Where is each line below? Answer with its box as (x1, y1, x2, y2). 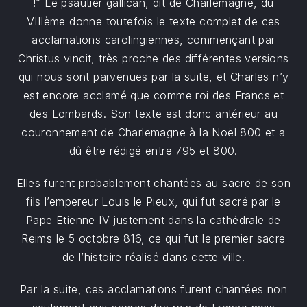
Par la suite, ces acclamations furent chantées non (20, 282, 287, 296)
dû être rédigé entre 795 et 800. (69, 144, 238, 158)
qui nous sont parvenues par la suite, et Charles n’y (18, 70, 289, 84)
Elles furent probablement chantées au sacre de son (16, 176, 291, 190)
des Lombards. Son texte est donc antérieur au (29, 107, 278, 121)
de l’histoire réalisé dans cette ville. (62, 250, 245, 264)
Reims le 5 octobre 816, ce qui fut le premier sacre (21, 232, 286, 245)
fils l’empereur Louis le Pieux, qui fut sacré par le (26, 195, 281, 208)
